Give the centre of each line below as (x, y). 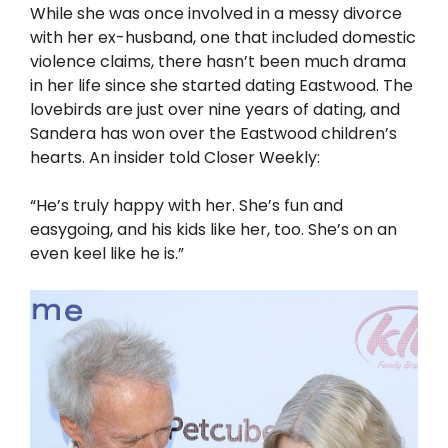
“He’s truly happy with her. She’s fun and (186, 206)
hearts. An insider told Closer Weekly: (175, 158)
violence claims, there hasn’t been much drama (218, 62)
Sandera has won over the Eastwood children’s (213, 134)
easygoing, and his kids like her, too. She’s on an (213, 230)
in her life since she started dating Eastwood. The (221, 86)
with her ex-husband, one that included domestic (223, 38)
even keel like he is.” (107, 254)
